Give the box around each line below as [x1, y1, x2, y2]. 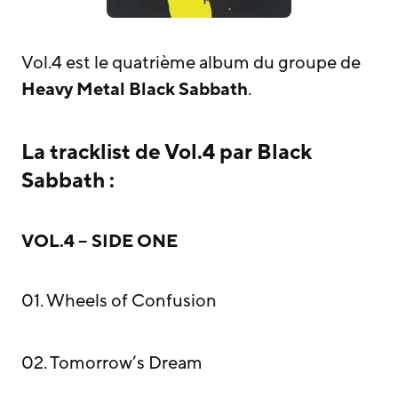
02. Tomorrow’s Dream [21, 351, 203, 375]
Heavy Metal [21, 77, 125, 101]
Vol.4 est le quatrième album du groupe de [21, 51, 361, 75]
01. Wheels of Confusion [21, 289, 217, 313]
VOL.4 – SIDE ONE [21, 229, 178, 253]
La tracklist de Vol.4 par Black [21, 138, 312, 166]
